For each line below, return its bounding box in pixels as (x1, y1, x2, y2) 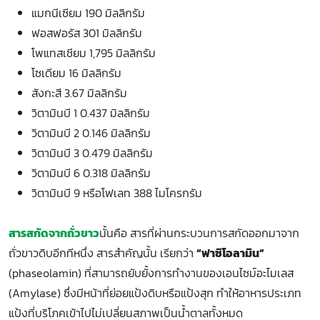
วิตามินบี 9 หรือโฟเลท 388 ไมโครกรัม (31, 184, 202, 201)
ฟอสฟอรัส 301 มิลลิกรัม (31, 24, 142, 41)
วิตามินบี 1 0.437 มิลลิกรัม (31, 104, 150, 121)
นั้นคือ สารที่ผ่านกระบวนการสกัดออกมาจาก (99, 224, 299, 241)
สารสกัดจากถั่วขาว (9, 224, 99, 241)
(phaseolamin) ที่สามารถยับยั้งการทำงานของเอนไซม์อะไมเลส (9, 264, 294, 281)
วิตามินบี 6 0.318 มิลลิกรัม (31, 164, 151, 181)
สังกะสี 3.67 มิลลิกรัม (31, 84, 127, 101)
